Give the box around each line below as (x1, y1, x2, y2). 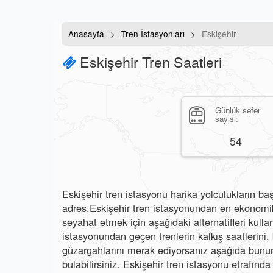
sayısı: (215, 113, 238, 124)
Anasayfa (68, 27, 104, 40)
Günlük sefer (215, 104, 260, 116)
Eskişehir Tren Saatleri (76, 51, 222, 72)
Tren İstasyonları (121, 27, 185, 40)
